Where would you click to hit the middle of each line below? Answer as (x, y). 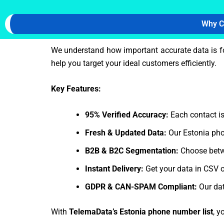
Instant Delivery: (114, 168)
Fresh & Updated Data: (126, 132)
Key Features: (76, 89)
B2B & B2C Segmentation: (132, 150)
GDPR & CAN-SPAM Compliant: (141, 186)
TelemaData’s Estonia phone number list (141, 211)
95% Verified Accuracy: (127, 114)
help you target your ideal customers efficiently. (134, 63)
